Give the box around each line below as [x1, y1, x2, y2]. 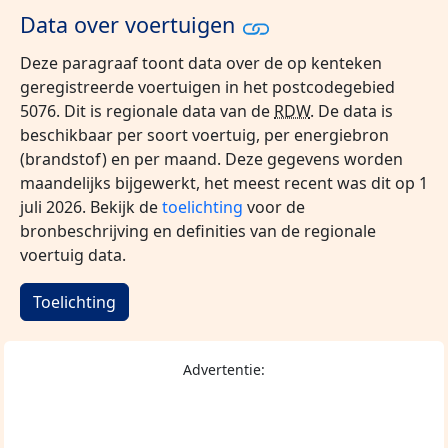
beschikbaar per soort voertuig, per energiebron [20, 123, 389, 146]
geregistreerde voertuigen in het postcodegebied [20, 75, 395, 98]
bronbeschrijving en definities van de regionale [20, 219, 376, 242]
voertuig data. [20, 243, 126, 266]
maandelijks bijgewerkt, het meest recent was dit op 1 [20, 171, 428, 194]
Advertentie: [183, 359, 265, 379]
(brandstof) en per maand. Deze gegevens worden [20, 147, 403, 170]
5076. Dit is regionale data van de [20, 99, 274, 122]
